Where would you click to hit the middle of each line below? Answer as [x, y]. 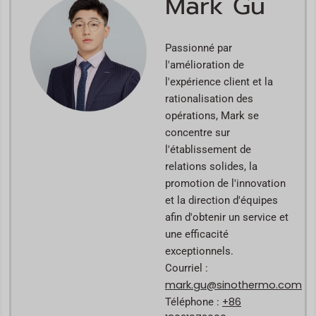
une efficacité [197, 234]
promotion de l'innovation [225, 183]
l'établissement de [208, 149]
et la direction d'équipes [221, 200]
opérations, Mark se [212, 115]
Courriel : [187, 268]
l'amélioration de [205, 65]
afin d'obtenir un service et [227, 217]
